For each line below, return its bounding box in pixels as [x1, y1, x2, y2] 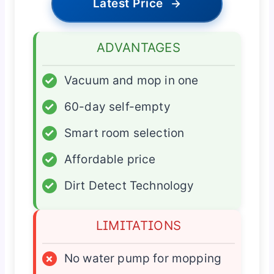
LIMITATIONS [95, 218, 182, 234]
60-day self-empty [64, 100, 171, 114]
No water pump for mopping [64, 251, 222, 266]
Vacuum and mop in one [64, 73, 199, 88]
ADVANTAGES [97, 40, 180, 56]
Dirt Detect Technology [64, 179, 194, 193]
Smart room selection [64, 126, 185, 141]
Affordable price [64, 152, 156, 167]
